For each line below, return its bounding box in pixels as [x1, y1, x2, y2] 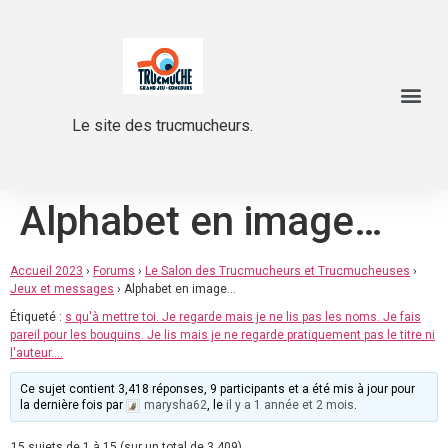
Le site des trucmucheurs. [72, 115, 254, 135]
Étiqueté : [10, 310, 65, 324]
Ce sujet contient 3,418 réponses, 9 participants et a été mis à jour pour [20, 382, 416, 396]
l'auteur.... [10, 346, 63, 360]
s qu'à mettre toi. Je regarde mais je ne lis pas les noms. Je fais [65, 310, 421, 324]
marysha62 [144, 398, 208, 412]
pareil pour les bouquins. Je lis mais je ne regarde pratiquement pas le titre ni [10, 328, 435, 342]
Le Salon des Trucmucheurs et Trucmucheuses [145, 264, 410, 278]
